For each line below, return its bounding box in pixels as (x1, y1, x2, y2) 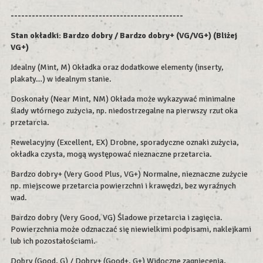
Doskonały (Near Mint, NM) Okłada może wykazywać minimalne (11, 94, 235, 104)
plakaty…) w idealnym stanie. (11, 74, 112, 85)
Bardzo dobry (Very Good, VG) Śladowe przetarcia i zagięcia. (11, 213, 222, 223)
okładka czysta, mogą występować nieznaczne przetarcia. (11, 149, 215, 160)
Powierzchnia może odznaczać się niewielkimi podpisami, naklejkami (11, 224, 251, 235)
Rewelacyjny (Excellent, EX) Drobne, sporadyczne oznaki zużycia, (11, 137, 239, 148)
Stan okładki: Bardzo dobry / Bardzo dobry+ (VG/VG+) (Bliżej (11, 31, 237, 41)
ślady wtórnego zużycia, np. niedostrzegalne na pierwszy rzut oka (11, 106, 238, 116)
